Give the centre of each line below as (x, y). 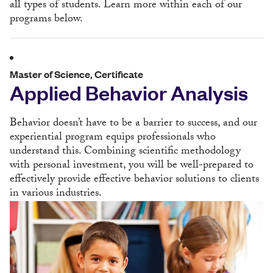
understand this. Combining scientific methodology (125, 152)
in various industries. (56, 194)
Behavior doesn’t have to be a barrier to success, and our (133, 124)
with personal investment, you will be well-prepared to (132, 166)
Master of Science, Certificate (76, 74)
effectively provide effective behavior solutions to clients (134, 180)
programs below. (46, 20)
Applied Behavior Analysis (129, 92)
